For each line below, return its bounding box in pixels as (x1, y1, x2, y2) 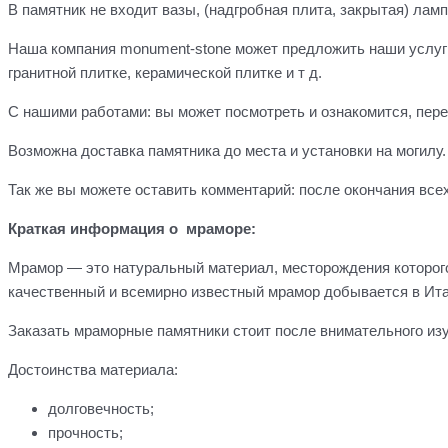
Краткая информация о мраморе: (8, 220, 256, 238)
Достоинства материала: (8, 361, 178, 379)
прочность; (48, 424, 123, 442)
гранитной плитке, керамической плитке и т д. (8, 64, 322, 82)
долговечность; (48, 400, 154, 418)
